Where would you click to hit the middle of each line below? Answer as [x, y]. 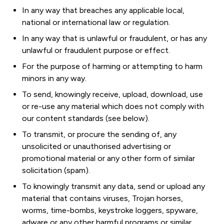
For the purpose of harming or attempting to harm [112, 66]
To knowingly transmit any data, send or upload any [113, 186]
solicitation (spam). [56, 170]
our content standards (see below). [86, 118]
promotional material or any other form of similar [108, 158]
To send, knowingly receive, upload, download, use [112, 94]
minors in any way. [54, 78]
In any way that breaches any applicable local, [103, 10]
